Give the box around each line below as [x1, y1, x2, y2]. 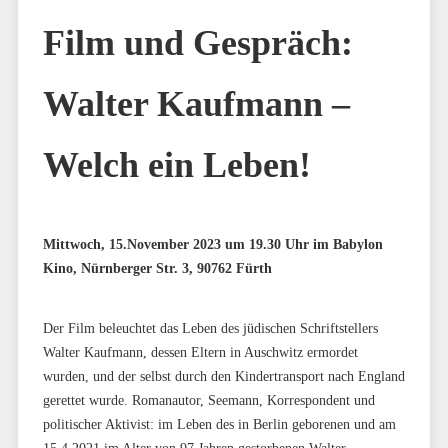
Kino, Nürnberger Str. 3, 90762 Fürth [42, 260, 272, 276]
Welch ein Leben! [42, 145, 311, 185]
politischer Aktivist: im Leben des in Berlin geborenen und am [42, 416, 396, 432]
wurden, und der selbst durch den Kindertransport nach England [42, 368, 405, 384]
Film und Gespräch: [42, 23, 353, 63]
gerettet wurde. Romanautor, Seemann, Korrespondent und [42, 392, 375, 408]
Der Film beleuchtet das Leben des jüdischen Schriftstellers [42, 320, 378, 336]
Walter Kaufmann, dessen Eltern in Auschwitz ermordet [42, 344, 358, 360]
